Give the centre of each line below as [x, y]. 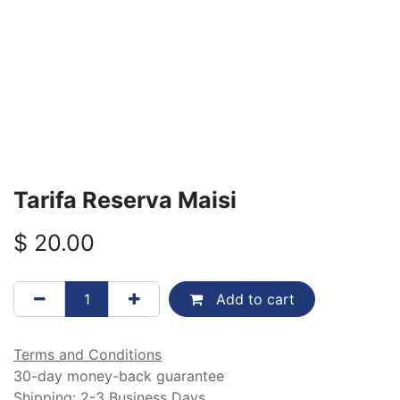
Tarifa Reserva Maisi [125, 200]
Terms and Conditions [87, 355]
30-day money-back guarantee [119, 376]
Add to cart [253, 300]
